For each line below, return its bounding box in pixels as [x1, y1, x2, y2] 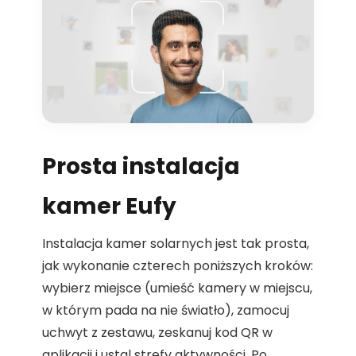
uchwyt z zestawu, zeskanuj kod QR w [42, 323, 273, 342]
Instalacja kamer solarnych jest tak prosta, [42, 234, 309, 253]
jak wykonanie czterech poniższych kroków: [42, 257, 313, 276]
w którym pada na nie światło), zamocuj [42, 301, 289, 320]
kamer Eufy [42, 191, 176, 222]
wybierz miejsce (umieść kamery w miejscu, [42, 279, 312, 298]
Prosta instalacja [42, 151, 240, 183]
